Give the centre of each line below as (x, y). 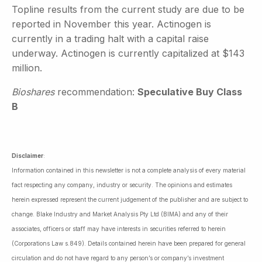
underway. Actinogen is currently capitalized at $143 (128, 53)
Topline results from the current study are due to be (128, 9)
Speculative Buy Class (190, 92)
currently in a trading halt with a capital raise (110, 38)
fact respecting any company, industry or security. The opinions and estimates (122, 185)
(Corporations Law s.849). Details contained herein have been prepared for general (129, 243)
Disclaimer (27, 155)
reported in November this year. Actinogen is (111, 24)
